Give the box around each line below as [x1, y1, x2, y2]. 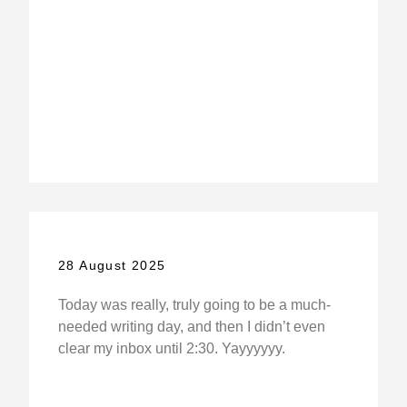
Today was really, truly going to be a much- [57, 296, 331, 313]
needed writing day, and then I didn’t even [57, 318, 325, 334]
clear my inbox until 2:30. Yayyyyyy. [57, 340, 285, 356]
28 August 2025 [57, 257, 166, 273]
